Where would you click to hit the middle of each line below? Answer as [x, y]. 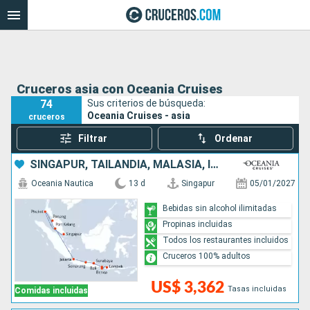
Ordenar [234, 139]
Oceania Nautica [62, 184]
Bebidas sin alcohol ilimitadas [220, 208]
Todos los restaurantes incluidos [226, 240]
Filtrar [92, 139]
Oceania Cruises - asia [139, 115]
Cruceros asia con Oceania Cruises [120, 89]
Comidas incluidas [51, 291]
